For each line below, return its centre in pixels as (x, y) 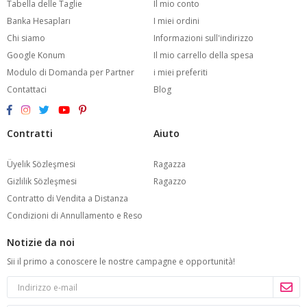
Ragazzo (170, 181)
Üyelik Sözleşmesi (41, 164)
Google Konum (36, 55)
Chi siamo (26, 38)
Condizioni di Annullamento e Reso (75, 216)
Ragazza (170, 164)
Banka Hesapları (39, 21)
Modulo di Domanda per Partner (71, 72)
